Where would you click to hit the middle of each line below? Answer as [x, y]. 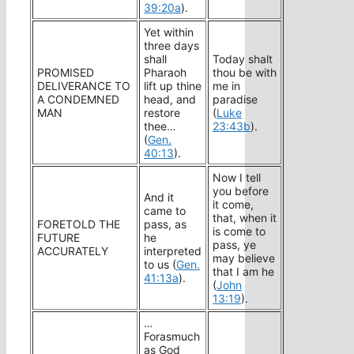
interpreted [173, 251]
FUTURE [58, 238]
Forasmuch [172, 337]
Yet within [169, 32]
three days [171, 46]
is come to [239, 232]
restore [162, 113]
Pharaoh [165, 73]
